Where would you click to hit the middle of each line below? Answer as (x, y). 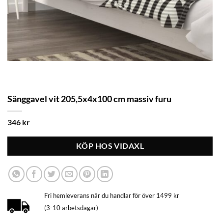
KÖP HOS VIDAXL (110, 146)
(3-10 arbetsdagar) (71, 207)
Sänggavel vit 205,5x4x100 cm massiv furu (89, 98)
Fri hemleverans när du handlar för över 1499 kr (111, 195)
